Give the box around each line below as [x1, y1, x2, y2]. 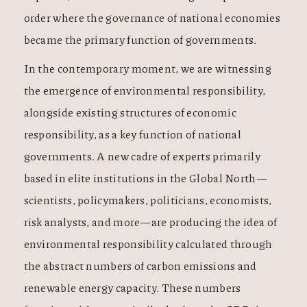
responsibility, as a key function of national [23, 126, 241, 143]
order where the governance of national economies [23, 10, 280, 26]
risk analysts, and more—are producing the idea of [23, 214, 278, 230]
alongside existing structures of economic [23, 104, 236, 121]
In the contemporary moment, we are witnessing [23, 60, 271, 77]
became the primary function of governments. [23, 32, 257, 48]
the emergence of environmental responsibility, [23, 82, 266, 99]
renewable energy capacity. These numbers [23, 280, 241, 296]
